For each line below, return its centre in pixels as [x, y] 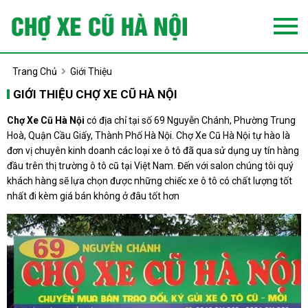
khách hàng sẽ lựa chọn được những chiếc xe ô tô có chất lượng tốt [150, 180]
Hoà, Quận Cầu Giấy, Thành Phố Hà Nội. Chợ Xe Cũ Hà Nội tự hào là [148, 135]
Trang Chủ [35, 71]
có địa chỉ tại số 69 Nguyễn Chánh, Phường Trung [190, 120]
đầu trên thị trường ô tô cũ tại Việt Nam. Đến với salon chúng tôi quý [150, 165]
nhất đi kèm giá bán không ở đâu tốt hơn [93, 196]
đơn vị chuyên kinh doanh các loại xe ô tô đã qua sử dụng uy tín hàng [153, 150]
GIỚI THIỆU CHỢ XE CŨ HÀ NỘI [95, 94]
